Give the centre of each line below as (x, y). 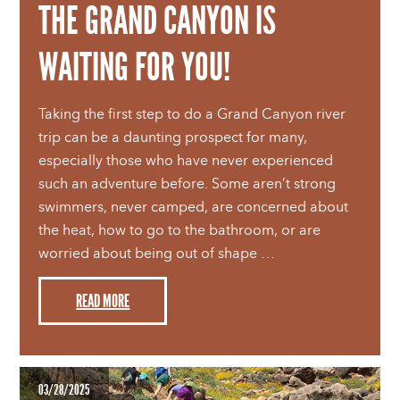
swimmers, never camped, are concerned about (194, 207)
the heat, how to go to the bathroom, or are (180, 230)
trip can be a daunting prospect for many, (173, 137)
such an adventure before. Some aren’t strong (187, 184)
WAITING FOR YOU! (135, 67)
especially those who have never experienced (186, 161)
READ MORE (103, 301)
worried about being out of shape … (157, 254)
